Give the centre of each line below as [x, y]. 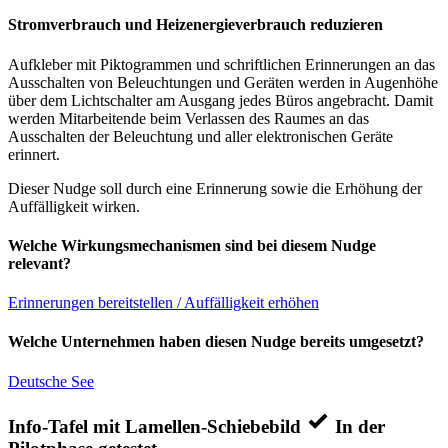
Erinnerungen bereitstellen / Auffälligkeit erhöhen [163, 303]
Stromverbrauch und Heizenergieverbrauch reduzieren [195, 25]
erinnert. [34, 154]
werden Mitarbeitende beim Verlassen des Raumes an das [188, 118]
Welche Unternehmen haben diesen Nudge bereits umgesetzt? [216, 342]
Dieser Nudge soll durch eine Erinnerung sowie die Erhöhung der [215, 188]
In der [360, 427]
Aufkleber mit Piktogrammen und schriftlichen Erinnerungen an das [221, 64]
